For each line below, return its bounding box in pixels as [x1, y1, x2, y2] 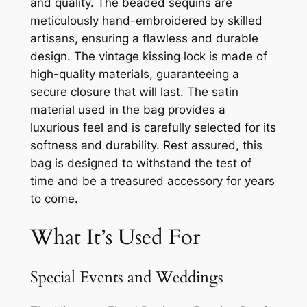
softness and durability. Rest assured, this [29, 138, 262, 152]
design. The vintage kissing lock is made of [29, 49, 267, 63]
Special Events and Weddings [29, 266, 223, 288]
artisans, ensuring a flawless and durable [29, 31, 258, 45]
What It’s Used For [29, 223, 200, 252]
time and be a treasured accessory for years [29, 173, 275, 188]
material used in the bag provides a [29, 102, 225, 116]
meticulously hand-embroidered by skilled [29, 13, 262, 27]
